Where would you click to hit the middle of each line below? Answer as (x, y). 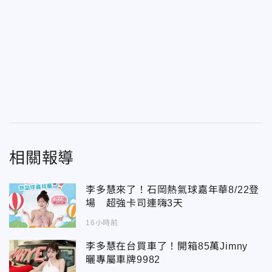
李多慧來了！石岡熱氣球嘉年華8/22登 (173, 189)
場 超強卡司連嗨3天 (134, 203)
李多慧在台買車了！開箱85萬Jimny (172, 246)
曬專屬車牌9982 (123, 260)
